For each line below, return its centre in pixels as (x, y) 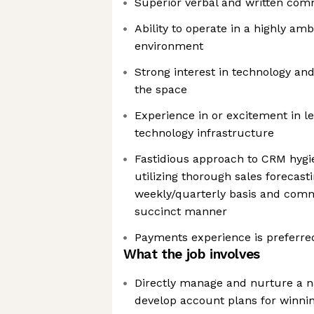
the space (161, 89)
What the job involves (192, 254)
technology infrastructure (204, 133)
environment (169, 46)
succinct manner (181, 211)
